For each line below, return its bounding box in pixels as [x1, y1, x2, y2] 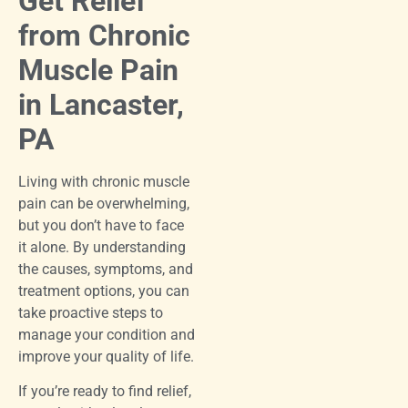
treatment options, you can [18, 281, 189, 300]
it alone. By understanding [18, 238, 186, 256]
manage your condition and [18, 325, 195, 343]
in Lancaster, [18, 87, 184, 122]
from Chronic [18, 17, 190, 53]
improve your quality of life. [18, 347, 194, 365]
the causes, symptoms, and [18, 260, 193, 278]
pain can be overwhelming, [18, 194, 189, 212]
